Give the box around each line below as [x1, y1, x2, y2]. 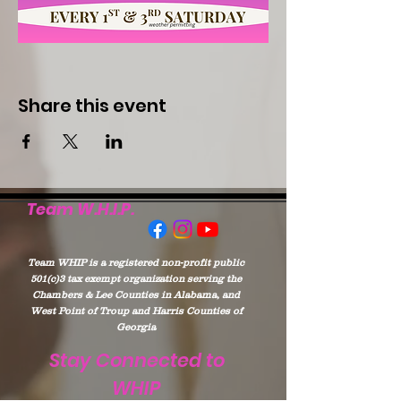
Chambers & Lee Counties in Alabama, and [32, 288, 240, 300]
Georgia [116, 320, 156, 332]
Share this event [18, 92, 166, 118]
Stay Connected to [48, 346, 225, 373]
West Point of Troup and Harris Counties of [30, 304, 243, 316]
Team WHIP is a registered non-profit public [28, 256, 244, 268]
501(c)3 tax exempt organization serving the [30, 272, 242, 284]
